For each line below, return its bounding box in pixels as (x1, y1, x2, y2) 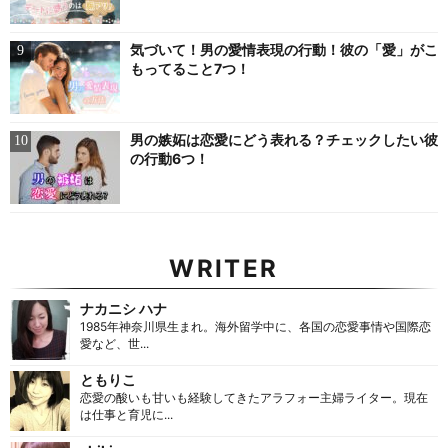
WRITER (169, 253, 279, 283)
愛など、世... (80, 335, 149, 351)
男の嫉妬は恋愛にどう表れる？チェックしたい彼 (130, 130, 438, 148)
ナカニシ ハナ (80, 299, 167, 317)
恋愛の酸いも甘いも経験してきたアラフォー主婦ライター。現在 (80, 389, 428, 405)
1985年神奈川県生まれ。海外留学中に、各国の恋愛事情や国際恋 (80, 318, 431, 334)
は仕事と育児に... (80, 406, 173, 422)
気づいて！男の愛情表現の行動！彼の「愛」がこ (130, 40, 438, 58)
